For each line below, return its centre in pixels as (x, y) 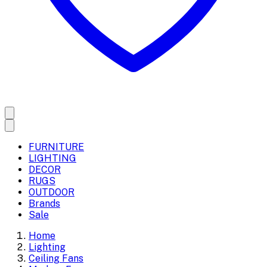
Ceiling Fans (56, 258)
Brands (44, 204)
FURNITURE (56, 147)
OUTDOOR (52, 192)
